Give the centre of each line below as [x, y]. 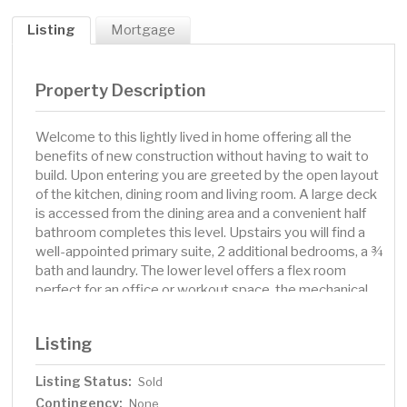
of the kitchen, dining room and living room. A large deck [207, 195]
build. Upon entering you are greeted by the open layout [208, 176]
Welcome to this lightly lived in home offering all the [194, 138]
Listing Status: [84, 382]
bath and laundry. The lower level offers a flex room [191, 271]
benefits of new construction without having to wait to [203, 157]
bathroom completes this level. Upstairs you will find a [201, 233]
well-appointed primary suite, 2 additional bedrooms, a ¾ [210, 252]
